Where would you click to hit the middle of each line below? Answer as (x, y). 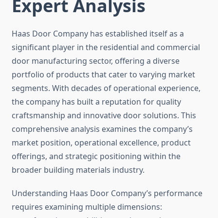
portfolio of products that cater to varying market (103, 75)
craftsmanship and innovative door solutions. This (104, 116)
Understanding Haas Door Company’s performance (107, 193)
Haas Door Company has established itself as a (98, 34)
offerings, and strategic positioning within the (96, 156)
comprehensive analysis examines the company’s (102, 129)
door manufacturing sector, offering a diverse (96, 61)
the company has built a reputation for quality (96, 102)
